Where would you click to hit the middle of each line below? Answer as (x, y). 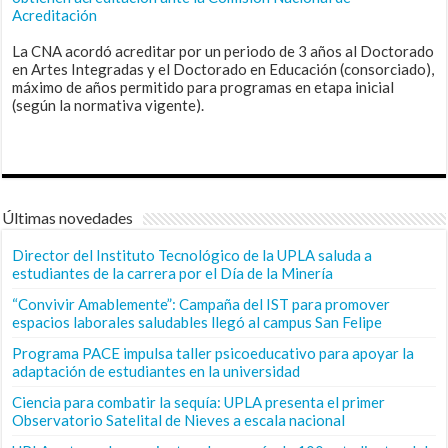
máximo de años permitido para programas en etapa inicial (203, 86)
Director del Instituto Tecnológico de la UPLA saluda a (192, 254)
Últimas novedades (68, 217)
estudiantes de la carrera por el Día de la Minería (173, 272)
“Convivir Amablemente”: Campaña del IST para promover (201, 303)
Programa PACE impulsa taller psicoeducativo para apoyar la (213, 352)
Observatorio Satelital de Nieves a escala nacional (179, 419)
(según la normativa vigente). (108, 104)
